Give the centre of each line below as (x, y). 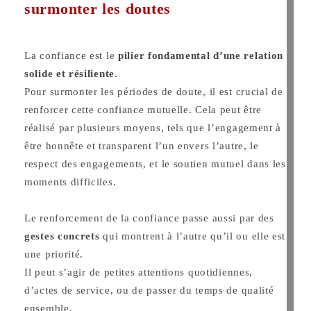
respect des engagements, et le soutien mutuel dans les (155, 163)
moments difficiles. (70, 182)
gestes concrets (62, 236)
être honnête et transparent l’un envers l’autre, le (142, 145)
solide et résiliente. (71, 73)
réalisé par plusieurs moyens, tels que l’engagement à (153, 127)
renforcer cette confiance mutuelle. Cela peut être (143, 109)
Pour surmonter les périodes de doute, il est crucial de (154, 91)
